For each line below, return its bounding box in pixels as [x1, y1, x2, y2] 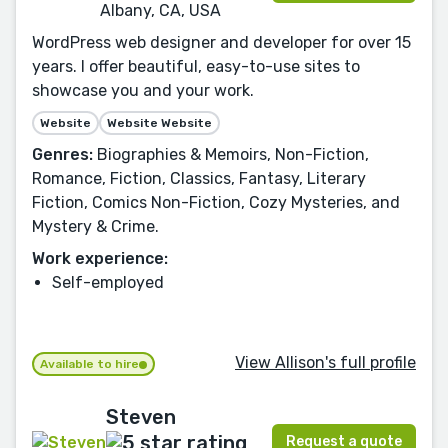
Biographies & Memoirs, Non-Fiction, [93, 145, 369, 164]
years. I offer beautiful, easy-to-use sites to [32, 57, 360, 76]
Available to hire [40, 356, 139, 371]
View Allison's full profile [235, 353, 416, 373]
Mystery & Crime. [32, 217, 159, 236]
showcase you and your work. [32, 81, 254, 100]
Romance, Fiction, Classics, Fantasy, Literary [32, 169, 366, 188]
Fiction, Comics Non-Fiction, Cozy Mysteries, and [32, 193, 400, 212]
